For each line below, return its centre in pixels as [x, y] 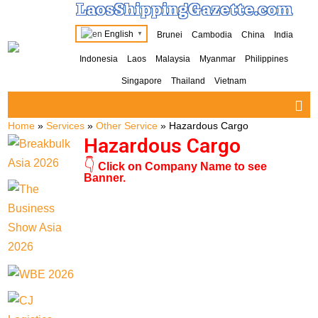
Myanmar [218, 59]
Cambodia [212, 34]
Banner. [104, 178]
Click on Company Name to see [181, 167]
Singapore [142, 81]
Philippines [267, 59]
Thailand [188, 81]
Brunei [169, 34]
